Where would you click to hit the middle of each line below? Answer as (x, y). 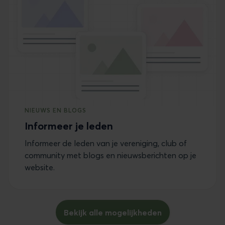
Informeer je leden (69, 126)
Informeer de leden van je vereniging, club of (106, 143)
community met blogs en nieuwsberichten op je (110, 155)
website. (40, 167)
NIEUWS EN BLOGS (55, 110)
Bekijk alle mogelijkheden (113, 212)
